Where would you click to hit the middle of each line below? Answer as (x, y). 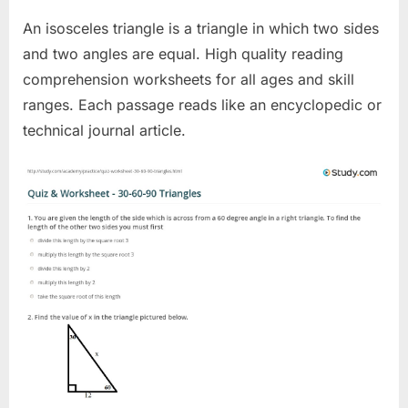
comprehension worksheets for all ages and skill (189, 80)
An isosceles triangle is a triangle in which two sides (201, 29)
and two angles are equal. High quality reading (183, 54)
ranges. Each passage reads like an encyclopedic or (202, 105)
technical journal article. (104, 131)
